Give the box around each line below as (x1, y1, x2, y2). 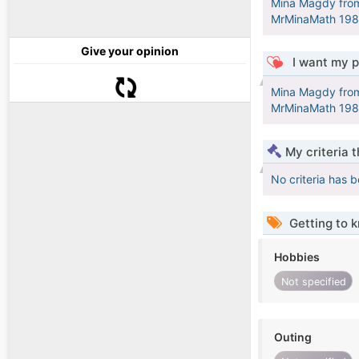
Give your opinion (81, 44, 179, 58)
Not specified (280, 275, 346, 288)
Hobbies (274, 250, 320, 264)
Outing (274, 330, 312, 345)
